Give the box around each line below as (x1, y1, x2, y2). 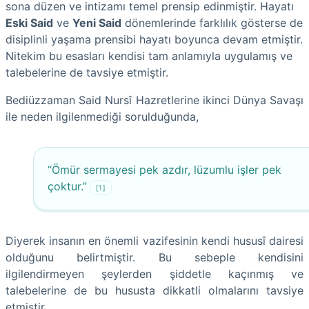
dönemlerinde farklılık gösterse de (121, 15, 303, 30)
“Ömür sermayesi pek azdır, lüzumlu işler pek (48, 162, 281, 177)
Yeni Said (72, 15, 121, 30)
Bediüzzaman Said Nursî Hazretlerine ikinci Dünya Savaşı (6, 92, 303, 107)
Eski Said (6, 15, 53, 30)
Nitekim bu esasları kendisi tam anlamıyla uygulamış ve (6, 48, 292, 63)
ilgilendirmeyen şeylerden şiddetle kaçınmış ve (6, 266, 303, 281)
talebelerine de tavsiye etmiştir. (6, 65, 168, 79)
